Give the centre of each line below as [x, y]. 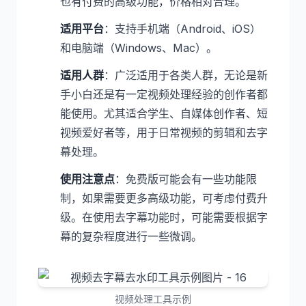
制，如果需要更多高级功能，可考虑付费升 [164, 198]
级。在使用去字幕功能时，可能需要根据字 [164, 217]
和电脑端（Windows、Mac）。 [139, 48]
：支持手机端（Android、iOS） [182, 29]
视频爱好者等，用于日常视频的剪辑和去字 [164, 133]
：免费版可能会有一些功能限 [186, 179]
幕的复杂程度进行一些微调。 [131, 236]
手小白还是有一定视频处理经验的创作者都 [164, 94]
